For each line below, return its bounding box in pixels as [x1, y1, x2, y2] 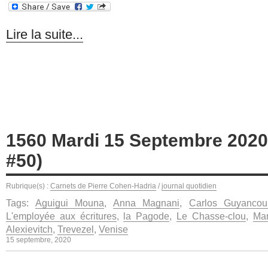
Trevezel [57, 223, 94, 234]
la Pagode [123, 210, 170, 221]
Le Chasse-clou [176, 210, 246, 221]
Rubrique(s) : [6, 181, 50, 190]
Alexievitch [6, 223, 53, 234]
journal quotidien [162, 181, 217, 190]
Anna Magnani [112, 197, 179, 208]
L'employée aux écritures [6, 210, 117, 221]
